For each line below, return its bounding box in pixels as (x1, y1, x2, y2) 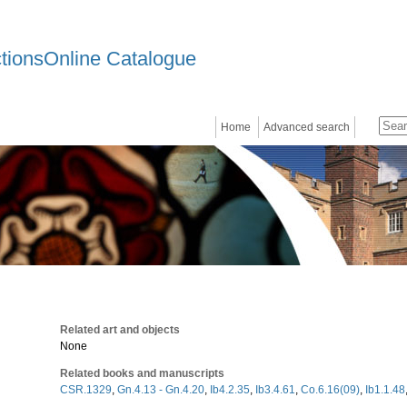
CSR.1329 (60, 383, 112, 396)
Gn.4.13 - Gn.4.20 (117, 383, 204, 396)
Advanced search (263, 121, 350, 134)
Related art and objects (60, 323, 180, 337)
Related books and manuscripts (60, 367, 224, 380)
